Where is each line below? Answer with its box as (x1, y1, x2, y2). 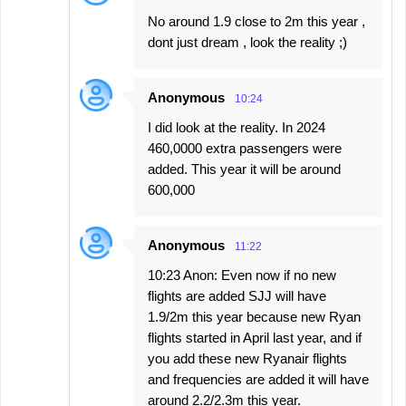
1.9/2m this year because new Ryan (148, 308, 361, 324)
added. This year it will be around (148, 160, 341, 177)
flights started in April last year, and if (148, 329, 362, 345)
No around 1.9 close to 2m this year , (148, 13, 365, 29)
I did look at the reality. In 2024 (148, 119, 325, 135)
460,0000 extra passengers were (148, 140, 342, 156)
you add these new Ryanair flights (148, 350, 347, 366)
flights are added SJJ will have (148, 287, 326, 304)
